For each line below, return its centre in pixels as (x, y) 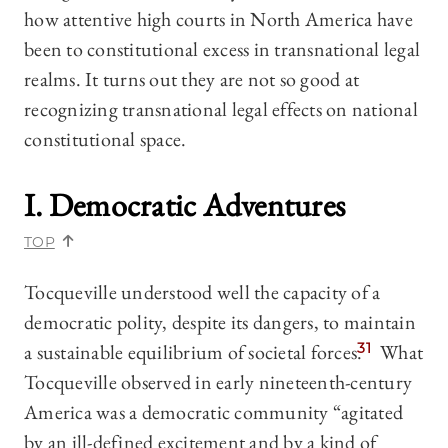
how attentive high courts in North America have (218, 19)
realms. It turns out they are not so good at (191, 79)
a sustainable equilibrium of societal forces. (193, 352)
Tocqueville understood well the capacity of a (202, 292)
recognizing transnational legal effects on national (221, 109)
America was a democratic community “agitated (213, 412)
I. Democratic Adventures (184, 205)
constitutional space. (105, 139)
